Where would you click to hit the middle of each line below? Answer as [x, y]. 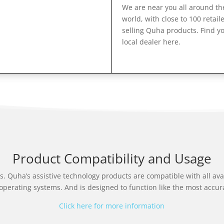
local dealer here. [151, 42]
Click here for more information [112, 205]
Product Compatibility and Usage [112, 158]
